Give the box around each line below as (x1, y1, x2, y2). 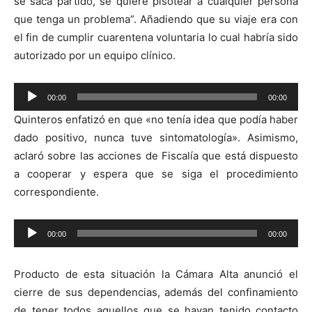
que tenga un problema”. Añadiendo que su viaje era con (14, 12, 298, 26)
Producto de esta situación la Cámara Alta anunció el (14, 267, 298, 281)
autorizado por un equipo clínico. (14, 48, 175, 62)
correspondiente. (14, 185, 99, 198)
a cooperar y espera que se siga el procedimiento (14, 166, 298, 180)
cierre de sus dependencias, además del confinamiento (14, 285, 298, 299)
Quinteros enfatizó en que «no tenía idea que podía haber (14, 112, 298, 126)
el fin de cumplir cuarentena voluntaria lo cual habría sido (14, 30, 298, 44)
